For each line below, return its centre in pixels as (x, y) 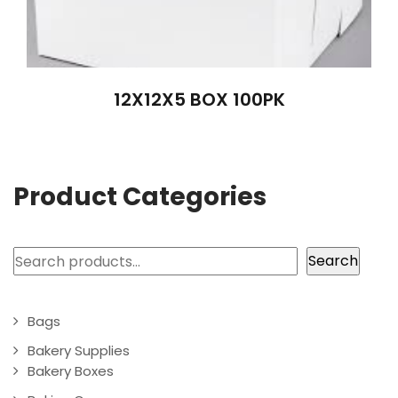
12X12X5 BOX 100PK (199, 99)
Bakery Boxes (71, 371)
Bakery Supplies (79, 351)
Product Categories (140, 197)
